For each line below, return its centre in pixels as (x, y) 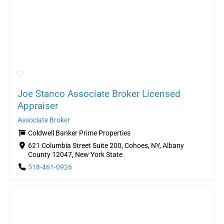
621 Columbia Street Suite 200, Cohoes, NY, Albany (106, 145)
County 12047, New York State (75, 154)
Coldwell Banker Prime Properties (79, 133)
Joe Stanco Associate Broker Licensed (99, 93)
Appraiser (37, 105)
